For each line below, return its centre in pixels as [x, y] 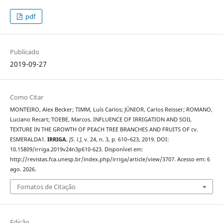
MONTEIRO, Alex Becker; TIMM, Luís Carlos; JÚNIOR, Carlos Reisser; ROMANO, [111, 109]
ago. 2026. [23, 169]
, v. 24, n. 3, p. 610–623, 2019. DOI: [125, 139]
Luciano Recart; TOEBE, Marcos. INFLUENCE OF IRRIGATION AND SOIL [101, 119]
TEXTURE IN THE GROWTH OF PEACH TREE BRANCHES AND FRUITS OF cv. [104, 129]
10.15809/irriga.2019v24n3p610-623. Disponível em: [76, 149]
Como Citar [26, 97]
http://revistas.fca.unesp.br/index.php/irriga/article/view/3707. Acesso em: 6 [110, 159]
